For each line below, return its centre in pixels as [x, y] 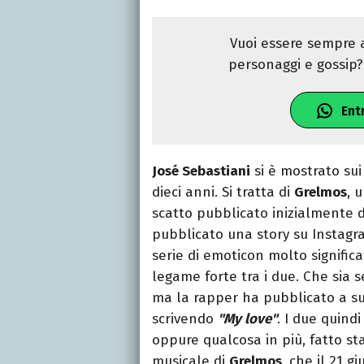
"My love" [247, 318]
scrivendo [185, 318]
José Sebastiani [201, 171]
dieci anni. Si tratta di [223, 192]
